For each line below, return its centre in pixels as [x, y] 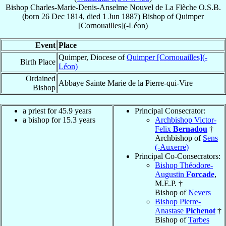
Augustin [171, 174]
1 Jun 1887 [120, 16]
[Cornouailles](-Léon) [113, 25]
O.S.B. [210, 7]
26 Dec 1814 [62, 16]
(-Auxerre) [172, 147]
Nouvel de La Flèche [163, 7]
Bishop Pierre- [178, 201]
